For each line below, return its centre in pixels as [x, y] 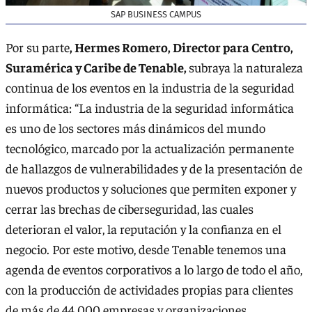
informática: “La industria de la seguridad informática [150, 108]
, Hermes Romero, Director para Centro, [181, 47]
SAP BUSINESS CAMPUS [156, 14]
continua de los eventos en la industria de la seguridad [150, 88]
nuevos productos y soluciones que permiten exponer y [151, 189]
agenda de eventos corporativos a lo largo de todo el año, [154, 270]
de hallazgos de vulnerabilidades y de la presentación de [154, 169]
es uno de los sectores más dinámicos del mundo [135, 128]
